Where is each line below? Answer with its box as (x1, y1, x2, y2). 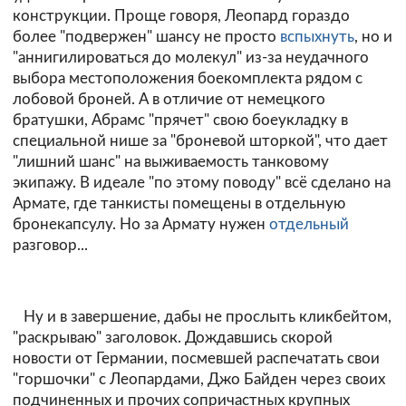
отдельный (269, 216, 349, 232)
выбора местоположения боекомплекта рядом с (13, 70, 362, 86)
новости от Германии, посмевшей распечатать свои (13, 351, 380, 367)
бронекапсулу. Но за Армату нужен (13, 216, 269, 232)
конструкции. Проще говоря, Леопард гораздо (13, 7, 350, 24)
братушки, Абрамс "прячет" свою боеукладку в (13, 111, 348, 128)
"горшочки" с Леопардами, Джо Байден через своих (13, 372, 385, 388)
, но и (354, 28, 392, 44)
